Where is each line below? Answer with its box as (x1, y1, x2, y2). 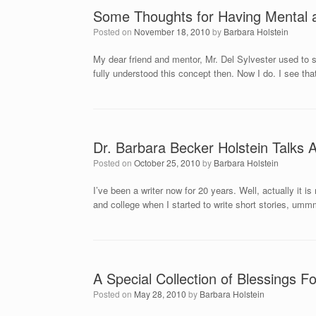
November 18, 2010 (134, 25, 210, 37)
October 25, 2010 (134, 157, 200, 169)
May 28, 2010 (134, 288, 186, 300)
